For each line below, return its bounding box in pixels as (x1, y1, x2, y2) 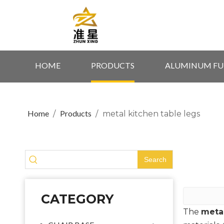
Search (143, 155, 166, 163)
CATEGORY (41, 191, 113, 206)
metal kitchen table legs (102, 109, 200, 118)
